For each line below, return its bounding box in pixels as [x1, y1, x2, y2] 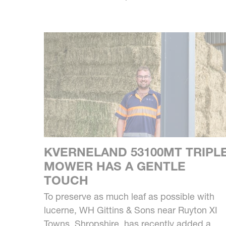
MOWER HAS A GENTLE [44, 159, 186, 174]
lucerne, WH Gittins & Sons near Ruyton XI [44, 204, 217, 216]
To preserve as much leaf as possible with [44, 191, 214, 203]
